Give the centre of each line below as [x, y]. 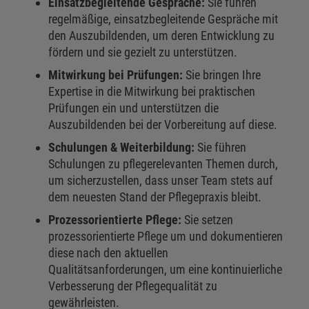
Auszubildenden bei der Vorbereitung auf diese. [163, 125]
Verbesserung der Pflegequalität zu [133, 286]
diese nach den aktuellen [108, 253]
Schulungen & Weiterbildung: [121, 148]
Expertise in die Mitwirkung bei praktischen [152, 92]
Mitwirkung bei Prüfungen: [116, 75]
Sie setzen [207, 220]
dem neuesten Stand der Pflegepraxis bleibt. [155, 197]
